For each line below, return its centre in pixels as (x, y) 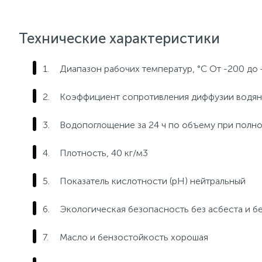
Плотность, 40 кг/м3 (105, 153)
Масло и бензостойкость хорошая (134, 237)
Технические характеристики (119, 38)
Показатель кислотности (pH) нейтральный (153, 181)
